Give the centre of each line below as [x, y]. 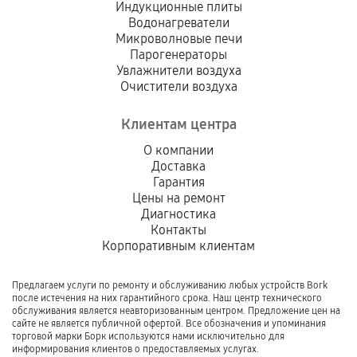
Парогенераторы [178, 55]
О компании [178, 150]
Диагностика [178, 214]
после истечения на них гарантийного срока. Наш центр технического [167, 298]
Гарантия [178, 182]
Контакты [178, 230]
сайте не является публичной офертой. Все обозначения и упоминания [169, 324]
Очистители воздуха [178, 86]
